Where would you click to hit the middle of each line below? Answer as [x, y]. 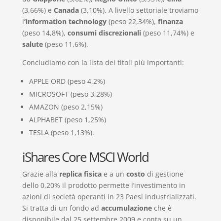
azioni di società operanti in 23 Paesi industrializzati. [109, 196]
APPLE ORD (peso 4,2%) [67, 81]
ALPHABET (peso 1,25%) [67, 119]
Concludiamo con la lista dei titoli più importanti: [103, 62]
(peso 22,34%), [132, 21]
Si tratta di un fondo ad [61, 208]
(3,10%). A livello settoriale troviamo [138, 10]
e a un [114, 174]
